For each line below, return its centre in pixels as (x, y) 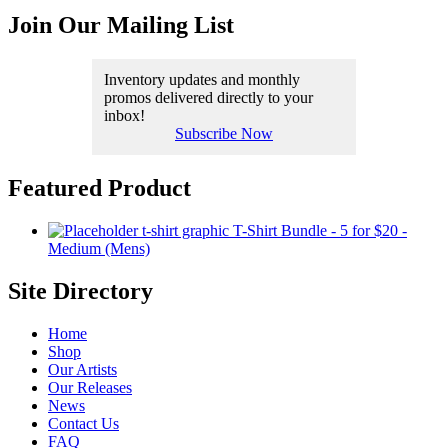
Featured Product (99, 188)
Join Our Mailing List (121, 25)
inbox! (124, 116)
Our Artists (82, 369)
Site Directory (80, 291)
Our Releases (90, 387)
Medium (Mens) (99, 249)
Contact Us (83, 423)
